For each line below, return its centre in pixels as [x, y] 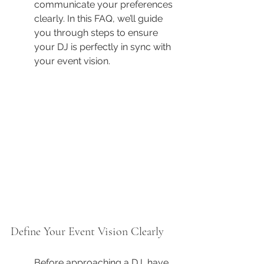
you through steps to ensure [97, 33]
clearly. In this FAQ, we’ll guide [100, 19]
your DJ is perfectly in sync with [104, 47]
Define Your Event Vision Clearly [87, 232]
